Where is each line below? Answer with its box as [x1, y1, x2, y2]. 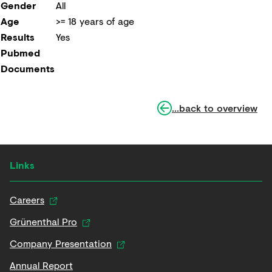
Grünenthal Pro [10, 214, 77, 228]
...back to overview [172, 101, 257, 115]
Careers [10, 192, 44, 206]
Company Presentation [10, 236, 112, 250]
